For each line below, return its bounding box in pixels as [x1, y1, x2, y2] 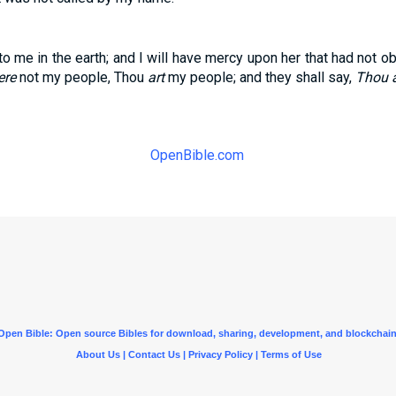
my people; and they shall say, [164, 69, 355, 86]
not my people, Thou [15, 69, 148, 86]
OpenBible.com [150, 147, 244, 164]
